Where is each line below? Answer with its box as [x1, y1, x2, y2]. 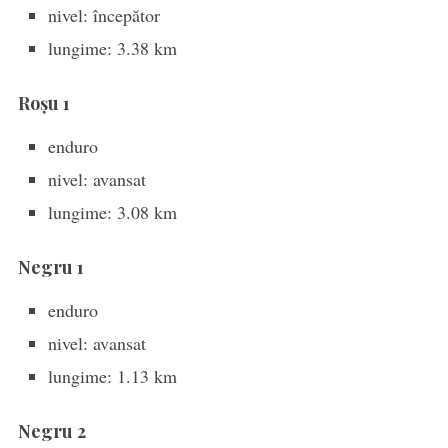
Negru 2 [17, 419, 86, 444]
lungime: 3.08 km [47, 200, 177, 225]
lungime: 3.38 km [47, 36, 177, 61]
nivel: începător [47, 3, 160, 28]
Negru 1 [17, 255, 84, 280]
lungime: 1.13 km [47, 364, 177, 389]
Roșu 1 [17, 91, 70, 116]
